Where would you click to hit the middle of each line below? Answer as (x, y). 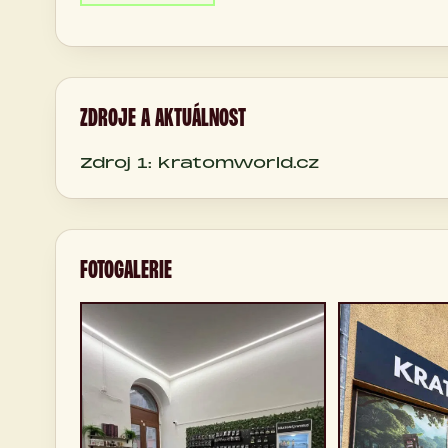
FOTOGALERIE (126, 269)
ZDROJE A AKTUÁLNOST (163, 117)
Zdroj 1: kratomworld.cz (200, 162)
